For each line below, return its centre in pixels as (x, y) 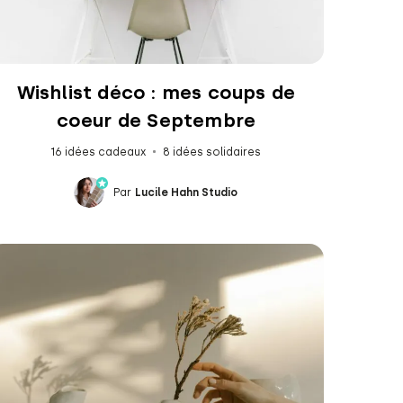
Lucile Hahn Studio (187, 192)
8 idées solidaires (212, 152)
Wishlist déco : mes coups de (156, 92)
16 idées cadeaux (99, 152)
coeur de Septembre (156, 120)
